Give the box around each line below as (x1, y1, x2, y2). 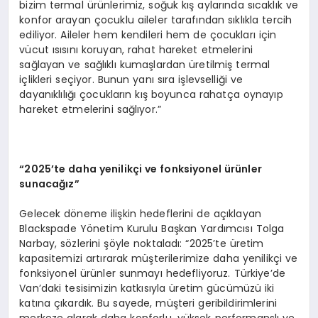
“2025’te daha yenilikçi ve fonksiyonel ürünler (19, 162, 262, 177)
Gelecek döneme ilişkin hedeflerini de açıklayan (19, 207, 262, 221)
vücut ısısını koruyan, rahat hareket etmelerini (19, 43, 253, 57)
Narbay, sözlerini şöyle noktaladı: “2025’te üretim (19, 236, 264, 251)
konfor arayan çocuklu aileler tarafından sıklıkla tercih (19, 13, 292, 28)
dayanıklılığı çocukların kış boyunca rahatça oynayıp (19, 87, 283, 102)
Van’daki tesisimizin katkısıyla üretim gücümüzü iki (19, 281, 275, 296)
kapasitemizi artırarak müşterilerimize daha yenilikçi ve (19, 251, 298, 266)
